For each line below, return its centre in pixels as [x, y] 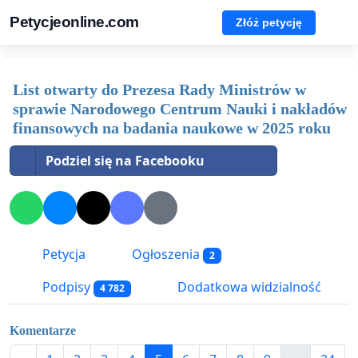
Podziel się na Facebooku [125, 161]
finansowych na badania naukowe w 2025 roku [172, 128]
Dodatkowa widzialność [247, 287]
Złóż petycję [269, 22]
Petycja [62, 255]
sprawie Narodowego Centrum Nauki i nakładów [180, 109]
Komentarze [43, 330]
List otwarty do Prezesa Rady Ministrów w [159, 89]
